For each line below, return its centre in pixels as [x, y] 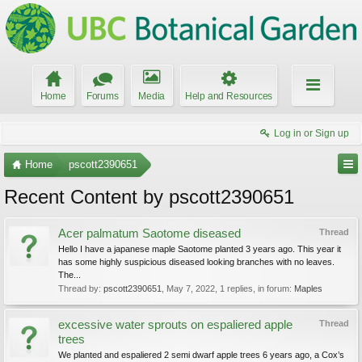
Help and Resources [229, 96]
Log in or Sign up [311, 133]
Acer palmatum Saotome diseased [149, 234]
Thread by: [81, 288]
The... [69, 275]
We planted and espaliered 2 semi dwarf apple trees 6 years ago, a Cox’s [201, 355]
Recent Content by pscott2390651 [149, 197]
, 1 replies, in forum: [255, 288]
